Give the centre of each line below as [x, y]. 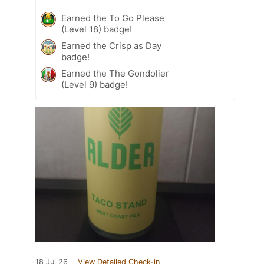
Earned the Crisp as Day [111, 46]
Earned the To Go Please [113, 18]
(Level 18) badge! [97, 29]
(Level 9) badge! [95, 85]
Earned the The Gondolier [115, 74]
